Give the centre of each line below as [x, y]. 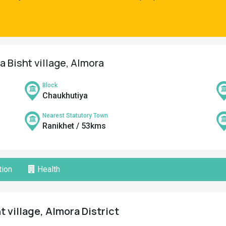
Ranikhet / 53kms [74, 126]
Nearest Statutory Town [75, 116]
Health [48, 169]
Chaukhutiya [65, 96]
